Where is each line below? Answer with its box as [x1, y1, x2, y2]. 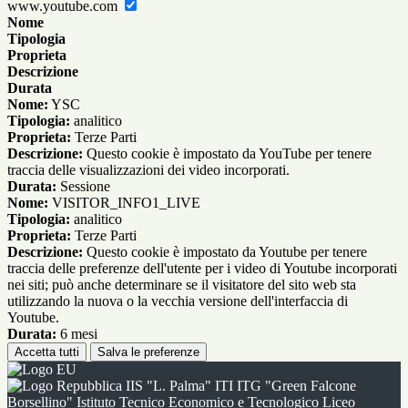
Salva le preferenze [97, 345, 199, 360]
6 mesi [56, 326, 97, 342]
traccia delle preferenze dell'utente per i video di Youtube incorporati [7, 260, 397, 277]
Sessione [56, 178, 110, 195]
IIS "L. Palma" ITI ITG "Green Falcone [122, 378, 356, 394]
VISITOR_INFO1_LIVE [48, 195, 200, 211]
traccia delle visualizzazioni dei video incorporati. [7, 162, 290, 178]
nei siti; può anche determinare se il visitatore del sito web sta [7, 277, 356, 293]
